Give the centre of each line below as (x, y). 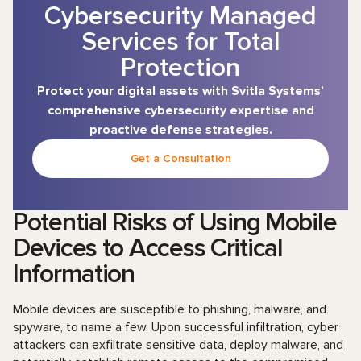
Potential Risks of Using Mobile (175, 223)
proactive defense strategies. (180, 130)
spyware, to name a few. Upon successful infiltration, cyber (176, 327)
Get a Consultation (180, 158)
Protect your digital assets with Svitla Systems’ (180, 91)
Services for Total (180, 42)
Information (74, 274)
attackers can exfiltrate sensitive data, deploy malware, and (178, 345)
